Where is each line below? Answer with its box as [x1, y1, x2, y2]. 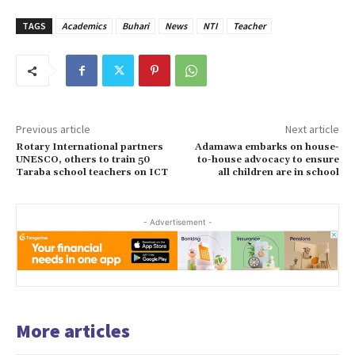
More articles [16, 319, 130, 344]
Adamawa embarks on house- [194, 141, 339, 154]
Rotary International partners [16, 141, 163, 154]
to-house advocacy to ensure [197, 154, 339, 166]
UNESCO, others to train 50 [16, 154, 150, 166]
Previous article [16, 122, 90, 137]
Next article [284, 122, 339, 137]
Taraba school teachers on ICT [16, 166, 168, 179]
